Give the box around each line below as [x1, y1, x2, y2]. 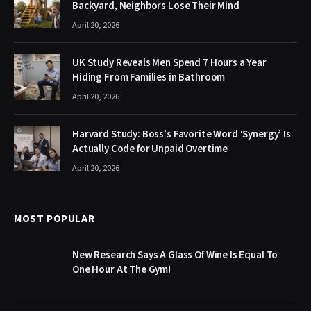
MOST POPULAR [14, 211, 95, 226]
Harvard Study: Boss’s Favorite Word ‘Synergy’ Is [72, 126, 291, 142]
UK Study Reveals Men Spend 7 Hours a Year [72, 55, 267, 70]
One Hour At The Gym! [72, 262, 171, 277]
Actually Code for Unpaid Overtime [72, 141, 228, 156]
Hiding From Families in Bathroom [72, 69, 226, 85]
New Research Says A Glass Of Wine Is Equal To [72, 247, 278, 262]
